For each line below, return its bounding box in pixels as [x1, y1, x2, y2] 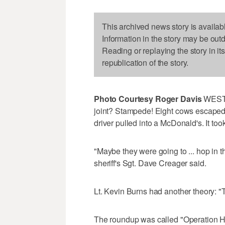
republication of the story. [102, 57, 189, 69]
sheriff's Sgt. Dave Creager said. [94, 157, 206, 169]
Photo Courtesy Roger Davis [94, 93, 202, 105]
